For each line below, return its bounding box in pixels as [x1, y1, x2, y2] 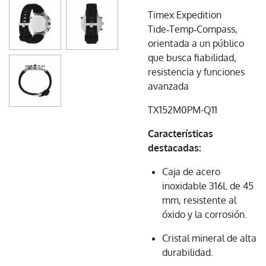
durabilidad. [162, 246, 213, 258]
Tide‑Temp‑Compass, [148, 23, 237, 35]
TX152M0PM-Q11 [148, 104, 217, 116]
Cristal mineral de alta [162, 232, 256, 244]
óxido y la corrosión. [162, 208, 247, 220]
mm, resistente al [162, 194, 236, 206]
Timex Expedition [148, 9, 221, 21]
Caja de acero [162, 166, 220, 178]
